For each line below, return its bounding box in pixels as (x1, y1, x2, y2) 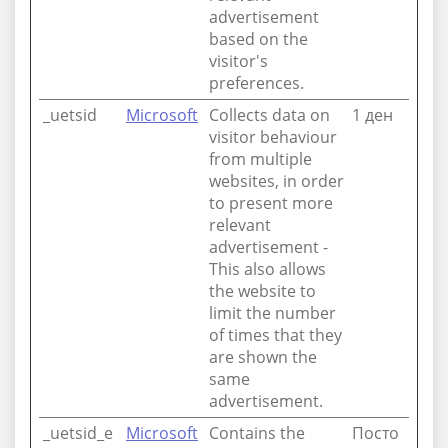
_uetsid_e (43, 422, 113, 444)
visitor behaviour (209, 126, 337, 148)
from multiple (209, 148, 312, 170)
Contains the (209, 422, 305, 444)
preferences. (209, 72, 304, 94)
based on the (209, 28, 308, 50)
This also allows (209, 258, 326, 280)
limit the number (209, 302, 336, 324)
